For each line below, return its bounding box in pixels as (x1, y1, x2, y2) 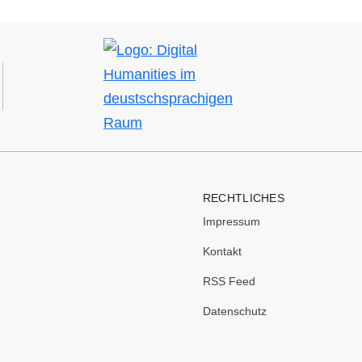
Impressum (202, 215, 260, 228)
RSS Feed (202, 275, 255, 288)
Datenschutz (202, 305, 267, 318)
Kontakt (202, 245, 242, 258)
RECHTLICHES (202, 192, 284, 204)
